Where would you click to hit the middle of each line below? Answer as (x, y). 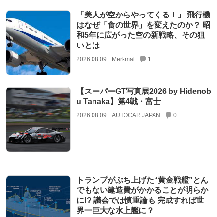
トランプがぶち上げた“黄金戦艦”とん (142, 180)
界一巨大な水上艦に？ (115, 210)
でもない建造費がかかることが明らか (142, 190)
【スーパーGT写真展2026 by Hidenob (144, 92)
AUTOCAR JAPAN (136, 116)
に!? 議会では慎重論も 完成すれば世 (140, 200)
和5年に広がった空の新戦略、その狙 (140, 35)
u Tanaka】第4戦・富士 (118, 102)
